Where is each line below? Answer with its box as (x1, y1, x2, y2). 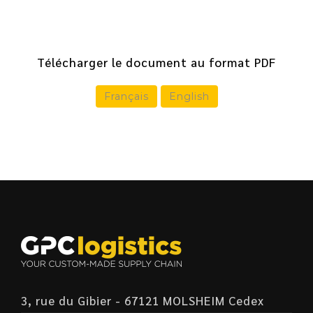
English (168, 90, 210, 103)
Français (103, 90, 149, 103)
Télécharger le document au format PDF (37, 54, 276, 70)
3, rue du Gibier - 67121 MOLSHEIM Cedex (21, 293, 264, 308)
